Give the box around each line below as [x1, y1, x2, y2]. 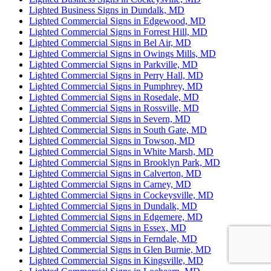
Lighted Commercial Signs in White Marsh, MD [29, 146, 214, 157]
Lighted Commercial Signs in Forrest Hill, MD [29, 27, 207, 38]
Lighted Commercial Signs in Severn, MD [29, 114, 191, 125]
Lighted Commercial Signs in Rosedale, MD [29, 92, 199, 103]
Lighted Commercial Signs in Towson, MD [29, 135, 195, 146]
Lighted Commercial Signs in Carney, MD [29, 179, 191, 190]
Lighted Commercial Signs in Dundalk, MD [29, 201, 197, 212]
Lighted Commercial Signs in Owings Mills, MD [29, 48, 216, 59]
